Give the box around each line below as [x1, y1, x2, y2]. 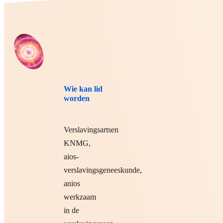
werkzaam [64, 193, 96, 202]
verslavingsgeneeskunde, [64, 166, 142, 175]
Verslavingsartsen [64, 125, 118, 134]
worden [64, 94, 90, 103]
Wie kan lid [64, 85, 103, 94]
